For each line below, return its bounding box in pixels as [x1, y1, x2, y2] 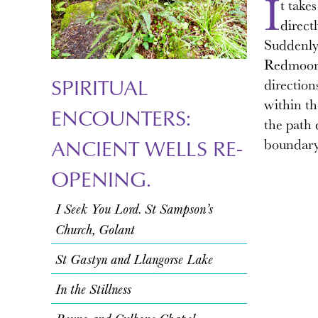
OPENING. [51, 163, 151, 194]
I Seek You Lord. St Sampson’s [55, 198, 213, 219]
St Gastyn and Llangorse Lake [55, 248, 213, 269]
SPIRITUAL [51, 72, 148, 102]
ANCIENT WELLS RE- [51, 133, 242, 163]
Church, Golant [55, 219, 135, 239]
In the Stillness [55, 278, 131, 299]
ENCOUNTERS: [51, 102, 191, 133]
